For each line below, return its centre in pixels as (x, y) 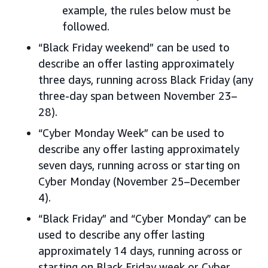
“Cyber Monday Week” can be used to (131, 133)
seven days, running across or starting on (139, 165)
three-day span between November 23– (138, 95)
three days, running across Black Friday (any (146, 79)
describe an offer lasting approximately (136, 63)
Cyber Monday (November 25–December (139, 181)
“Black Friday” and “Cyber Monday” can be (142, 218)
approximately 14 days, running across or (140, 250)
